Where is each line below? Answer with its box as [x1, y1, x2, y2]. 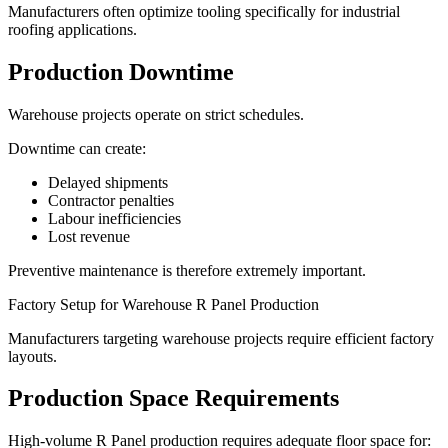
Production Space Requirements [8, 385, 339, 412]
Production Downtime [8, 58, 234, 85]
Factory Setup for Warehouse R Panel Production [8, 295, 319, 313]
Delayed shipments [48, 173, 168, 191]
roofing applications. [8, 20, 137, 38]
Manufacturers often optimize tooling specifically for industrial [8, 2, 400, 20]
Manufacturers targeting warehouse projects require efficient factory [8, 329, 434, 347]
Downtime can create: [8, 139, 146, 157]
